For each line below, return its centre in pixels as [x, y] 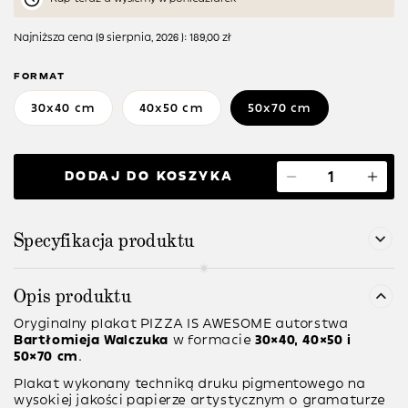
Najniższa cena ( [56, 38]
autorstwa [310, 324]
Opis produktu [73, 296]
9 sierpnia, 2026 [138, 38]
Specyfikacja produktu [104, 241]
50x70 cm [280, 108]
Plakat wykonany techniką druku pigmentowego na [190, 384]
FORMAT [40, 76]
